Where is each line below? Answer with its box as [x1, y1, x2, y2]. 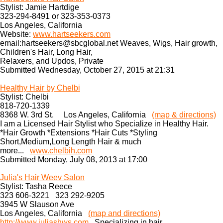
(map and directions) [88, 209, 160, 218]
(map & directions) [152, 111, 216, 119]
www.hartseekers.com [33, 30, 111, 38]
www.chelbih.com [30, 146, 92, 155]
